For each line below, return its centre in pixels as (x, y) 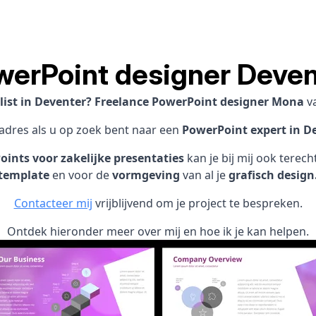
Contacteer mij (53, 203)
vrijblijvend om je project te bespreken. (197, 203)
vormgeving (146, 175)
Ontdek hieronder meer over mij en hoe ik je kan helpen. (158, 231)
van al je (204, 175)
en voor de (81, 175)
